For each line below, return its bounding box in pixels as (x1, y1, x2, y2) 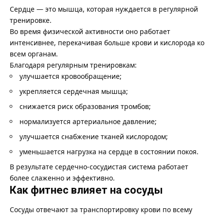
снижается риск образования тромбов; (19, 101, 151, 111)
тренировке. (10, 15, 52, 25)
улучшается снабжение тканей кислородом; (19, 131, 168, 141)
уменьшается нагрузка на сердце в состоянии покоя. (19, 146, 199, 156)
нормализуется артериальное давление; (19, 116, 157, 126)
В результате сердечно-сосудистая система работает (10, 162, 188, 171)
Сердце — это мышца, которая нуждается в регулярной (10, 4, 198, 14)
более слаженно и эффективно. (10, 173, 115, 182)
